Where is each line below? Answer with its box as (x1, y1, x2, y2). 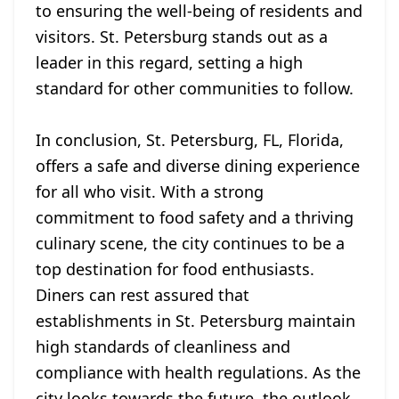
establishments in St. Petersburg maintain (36, 310, 355, 331)
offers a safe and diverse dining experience (36, 155, 360, 176)
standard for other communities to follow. (36, 77, 354, 99)
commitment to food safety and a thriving (36, 207, 354, 228)
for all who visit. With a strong (36, 181, 264, 202)
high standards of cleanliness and (36, 336, 290, 357)
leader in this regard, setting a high (36, 52, 303, 73)
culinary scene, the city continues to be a (36, 232, 345, 254)
